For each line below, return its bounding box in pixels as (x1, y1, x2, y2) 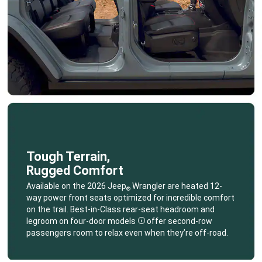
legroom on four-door (26, 216, 108, 226)
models (107, 216, 136, 226)
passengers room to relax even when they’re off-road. (26, 227, 228, 237)
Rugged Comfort (26, 163, 123, 178)
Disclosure (140, 220, 180, 230)
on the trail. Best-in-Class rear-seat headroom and (26, 204, 215, 214)
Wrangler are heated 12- (130, 181, 222, 191)
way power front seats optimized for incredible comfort (26, 192, 235, 202)
